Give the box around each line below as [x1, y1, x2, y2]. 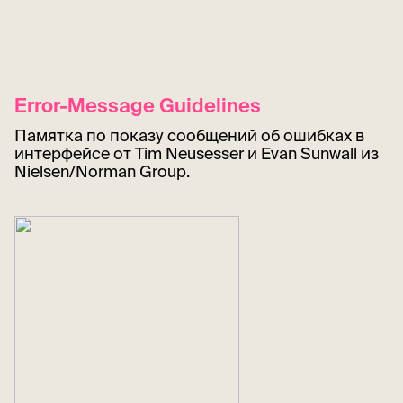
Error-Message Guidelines [14, 94, 261, 117]
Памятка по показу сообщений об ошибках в [14, 126, 364, 146]
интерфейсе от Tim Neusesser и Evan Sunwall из [14, 144, 379, 164]
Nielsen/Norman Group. [14, 162, 190, 182]
